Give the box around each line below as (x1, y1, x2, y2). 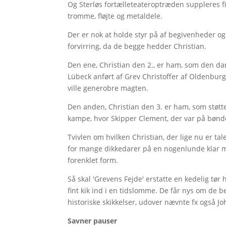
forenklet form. (68, 155, 121, 165)
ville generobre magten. (68, 83, 151, 93)
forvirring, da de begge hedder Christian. (68, 41, 209, 51)
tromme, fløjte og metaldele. (68, 11, 163, 21)
